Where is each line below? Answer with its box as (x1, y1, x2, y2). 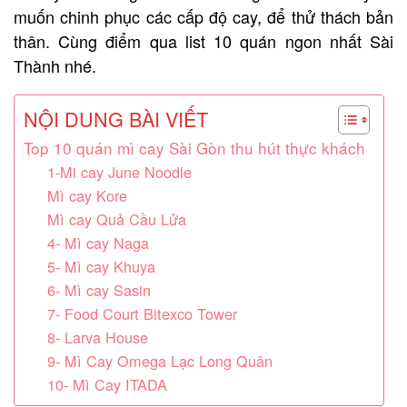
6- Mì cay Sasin (46, 278, 151, 301)
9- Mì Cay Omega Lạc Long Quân (46, 349, 273, 372)
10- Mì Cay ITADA (46, 372, 167, 395)
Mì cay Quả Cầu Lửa (46, 207, 186, 230)
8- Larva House (46, 325, 148, 348)
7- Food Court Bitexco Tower (46, 302, 237, 324)
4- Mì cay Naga (46, 231, 149, 253)
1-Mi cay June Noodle (46, 160, 192, 183)
